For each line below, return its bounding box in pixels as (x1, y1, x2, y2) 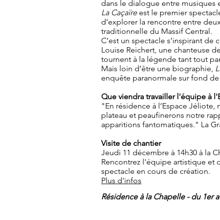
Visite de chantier (101, 138, 163, 148)
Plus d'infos (101, 176, 141, 185)
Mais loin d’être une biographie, (101, 64, 215, 73)
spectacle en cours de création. (101, 166, 210, 176)
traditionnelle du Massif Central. (101, 27, 212, 36)
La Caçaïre (101, 8, 137, 17)
